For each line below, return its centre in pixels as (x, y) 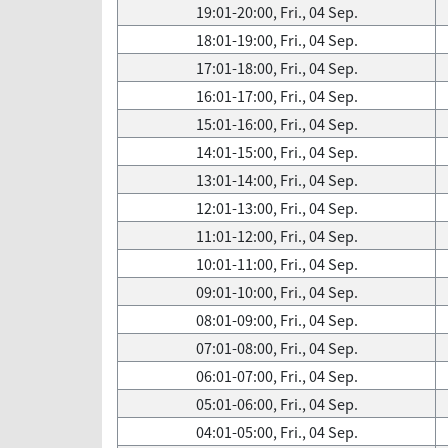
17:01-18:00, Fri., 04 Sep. (276, 68)
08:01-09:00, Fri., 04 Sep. (276, 320)
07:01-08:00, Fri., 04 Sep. (276, 348)
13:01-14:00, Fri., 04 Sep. (276, 180)
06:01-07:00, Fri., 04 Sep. (276, 376)
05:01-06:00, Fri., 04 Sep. (276, 404)
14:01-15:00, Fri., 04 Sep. (276, 152)
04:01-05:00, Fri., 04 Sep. (276, 432)
